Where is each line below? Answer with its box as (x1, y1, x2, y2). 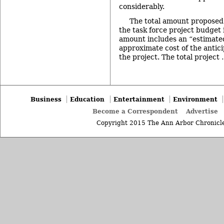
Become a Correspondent (92, 107, 178, 115)
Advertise (186, 107, 218, 115)
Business (30, 95, 62, 103)
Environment (172, 95, 217, 103)
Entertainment (113, 95, 164, 103)
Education (70, 95, 105, 103)
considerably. (119, 2, 164, 11)
